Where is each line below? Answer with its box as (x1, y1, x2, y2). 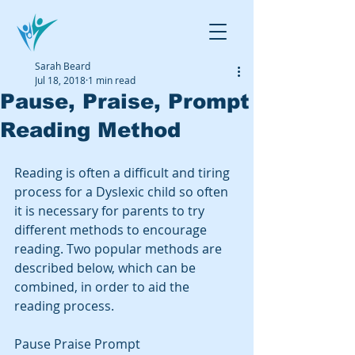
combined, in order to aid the (14, 278, 193, 296)
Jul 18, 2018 (35, 74, 86, 86)
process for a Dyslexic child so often (14, 183, 231, 200)
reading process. (14, 297, 117, 315)
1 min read (88, 74, 136, 86)
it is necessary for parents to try (14, 202, 208, 219)
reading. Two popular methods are (14, 240, 225, 258)
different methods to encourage (14, 221, 210, 239)
